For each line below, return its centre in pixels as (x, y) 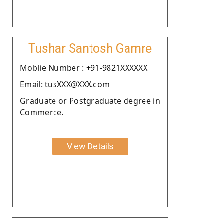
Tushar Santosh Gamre (90, 48)
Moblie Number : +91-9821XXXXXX (84, 67)
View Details (90, 146)
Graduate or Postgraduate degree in (90, 100)
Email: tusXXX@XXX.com (65, 84)
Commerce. (42, 112)
